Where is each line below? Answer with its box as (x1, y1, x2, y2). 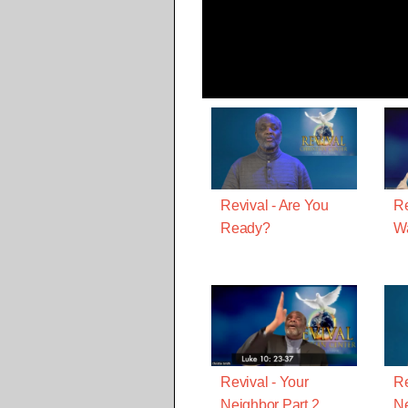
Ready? (220, 219, 270, 236)
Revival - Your (220, 374, 309, 391)
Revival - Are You (220, 197, 329, 213)
